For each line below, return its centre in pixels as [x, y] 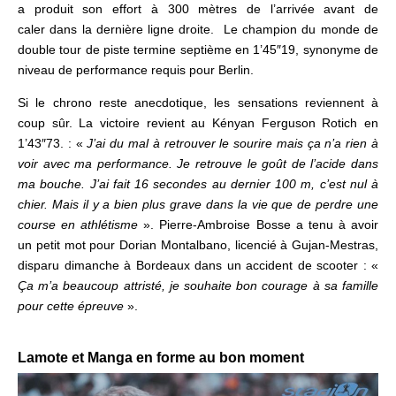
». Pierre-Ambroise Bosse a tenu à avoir [259, 224]
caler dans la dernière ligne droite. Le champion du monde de [198, 29]
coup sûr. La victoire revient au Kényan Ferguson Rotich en [198, 122]
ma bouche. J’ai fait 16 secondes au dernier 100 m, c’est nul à [198, 183]
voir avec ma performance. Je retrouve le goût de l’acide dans [198, 163]
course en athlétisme [78, 224]
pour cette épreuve [71, 305]
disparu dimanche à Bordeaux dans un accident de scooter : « [198, 265]
